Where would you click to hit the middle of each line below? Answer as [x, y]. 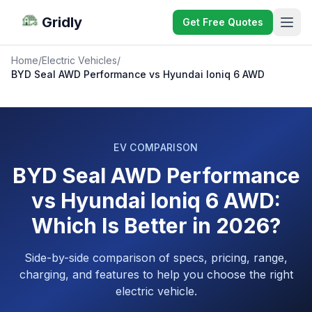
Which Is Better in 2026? [156, 226]
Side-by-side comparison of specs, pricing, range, [156, 258]
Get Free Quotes [223, 22]
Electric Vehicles [79, 60]
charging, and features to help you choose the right [156, 274]
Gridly [62, 22]
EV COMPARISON [156, 147]
